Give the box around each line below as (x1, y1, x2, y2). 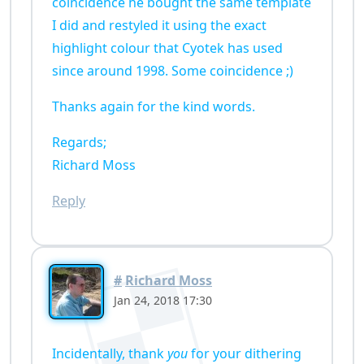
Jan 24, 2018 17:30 (114, 292, 212, 308)
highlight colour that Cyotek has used (52, 39, 283, 58)
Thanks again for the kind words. (52, 97, 255, 116)
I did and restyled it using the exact (52, 16, 266, 35)
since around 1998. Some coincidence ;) (52, 62, 293, 80)
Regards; (52, 133, 106, 152)
